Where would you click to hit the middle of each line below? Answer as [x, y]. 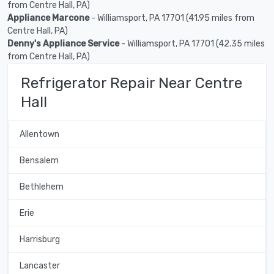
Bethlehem [41, 187]
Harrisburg [39, 239]
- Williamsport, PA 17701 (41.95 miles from [172, 18]
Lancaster [39, 265]
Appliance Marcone [48, 18]
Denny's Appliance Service [63, 43]
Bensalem [39, 160]
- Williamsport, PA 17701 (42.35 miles [192, 43]
